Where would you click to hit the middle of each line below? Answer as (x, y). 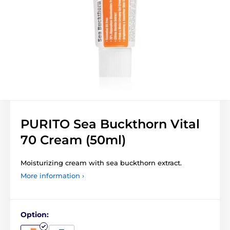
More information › (52, 175)
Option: (35, 214)
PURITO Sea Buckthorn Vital (110, 124)
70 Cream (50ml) (73, 140)
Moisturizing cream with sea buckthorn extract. (101, 162)
